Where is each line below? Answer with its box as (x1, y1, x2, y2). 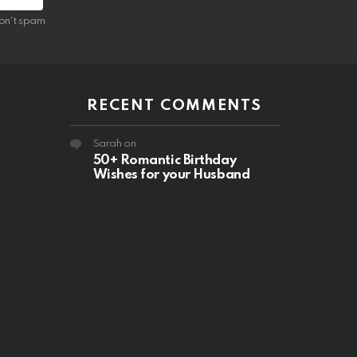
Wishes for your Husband (92, 168, 250, 182)
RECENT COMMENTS (87, 98, 263, 114)
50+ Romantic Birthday (92, 154, 237, 168)
